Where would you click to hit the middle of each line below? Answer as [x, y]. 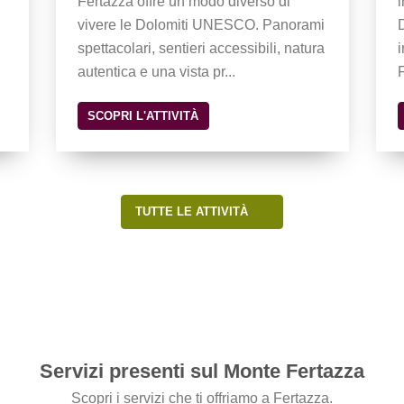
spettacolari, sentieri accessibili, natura [201, 49]
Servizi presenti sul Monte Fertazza [202, 371]
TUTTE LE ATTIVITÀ [193, 212]
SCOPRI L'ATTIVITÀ [143, 116]
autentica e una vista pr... [156, 72]
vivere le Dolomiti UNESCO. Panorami [201, 25]
